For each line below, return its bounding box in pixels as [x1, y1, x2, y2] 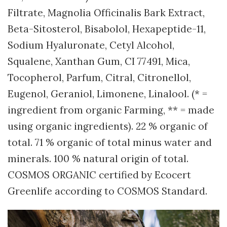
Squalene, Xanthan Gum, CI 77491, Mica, [8, 55, 190, 68]
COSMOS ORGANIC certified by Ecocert [8, 169, 191, 181]
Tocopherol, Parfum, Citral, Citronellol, [8, 71, 191, 84]
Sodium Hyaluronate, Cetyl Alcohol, [8, 39, 174, 52]
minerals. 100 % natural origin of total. [8, 153, 188, 165]
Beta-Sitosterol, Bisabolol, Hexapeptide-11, [8, 23, 206, 35]
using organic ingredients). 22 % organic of [8, 120, 208, 133]
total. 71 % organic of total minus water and [8, 136, 212, 149]
